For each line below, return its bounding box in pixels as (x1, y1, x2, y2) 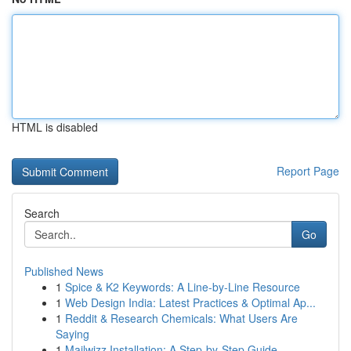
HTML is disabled (12, 119, 98, 135)
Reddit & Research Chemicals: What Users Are (65, 310, 298, 326)
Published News (24, 263, 103, 279)
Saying (56, 326, 89, 342)
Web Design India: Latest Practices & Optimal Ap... (65, 295, 316, 310)
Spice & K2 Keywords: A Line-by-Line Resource (65, 279, 300, 295)
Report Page (277, 163, 339, 179)
